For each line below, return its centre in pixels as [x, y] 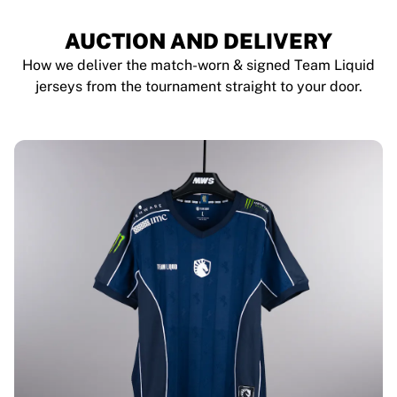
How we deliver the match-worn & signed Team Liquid [198, 65]
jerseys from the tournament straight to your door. [198, 86]
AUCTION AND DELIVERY [198, 41]
